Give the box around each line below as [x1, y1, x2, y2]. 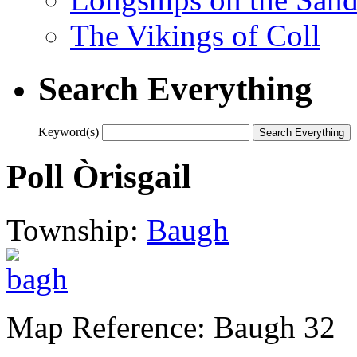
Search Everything [38, 69, 312, 108]
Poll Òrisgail [6, 157, 191, 195]
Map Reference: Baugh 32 [6, 309, 335, 344]
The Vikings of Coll [70, 18, 320, 53]
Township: [6, 212, 147, 247]
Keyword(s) [38, 124, 99, 139]
